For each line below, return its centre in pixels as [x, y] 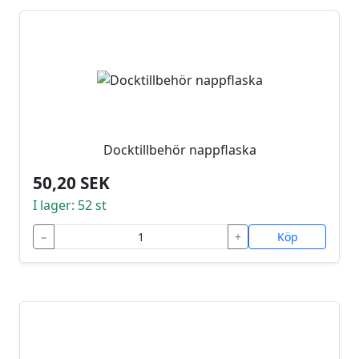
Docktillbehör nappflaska [179, 150]
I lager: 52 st [70, 206]
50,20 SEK [71, 183]
